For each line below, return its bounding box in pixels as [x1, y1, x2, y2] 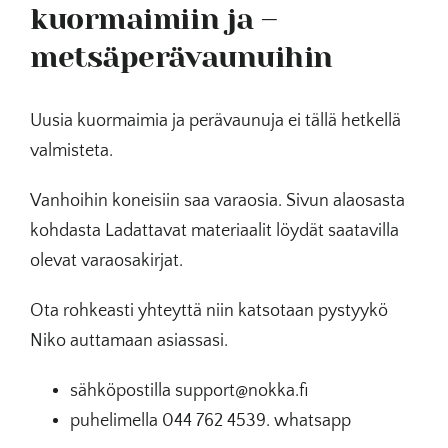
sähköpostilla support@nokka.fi [69, 380, 308, 401]
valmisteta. [29, 140, 113, 161]
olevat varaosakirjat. [29, 250, 183, 271]
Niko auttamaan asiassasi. [29, 330, 228, 351]
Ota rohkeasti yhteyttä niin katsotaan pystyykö [29, 300, 388, 321]
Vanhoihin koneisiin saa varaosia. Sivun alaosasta [29, 190, 405, 211]
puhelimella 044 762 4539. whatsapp [69, 410, 351, 431]
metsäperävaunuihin [29, 40, 333, 75]
